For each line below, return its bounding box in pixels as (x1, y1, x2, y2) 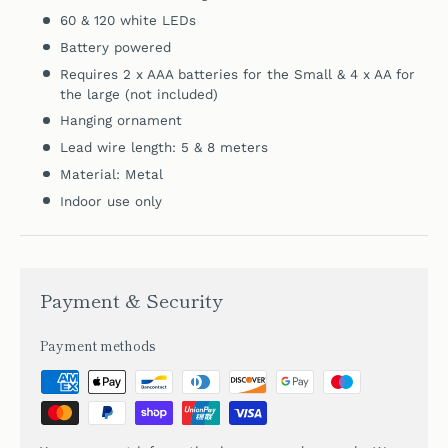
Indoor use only (60, 192, 163, 209)
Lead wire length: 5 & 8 (60, 139, 221, 156)
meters (220, 139, 274, 156)
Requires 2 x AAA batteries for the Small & (60, 65, 351, 82)
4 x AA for (350, 65, 416, 82)
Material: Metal (60, 165, 164, 182)
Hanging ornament (60, 112, 183, 129)
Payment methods (40, 334, 156, 355)
